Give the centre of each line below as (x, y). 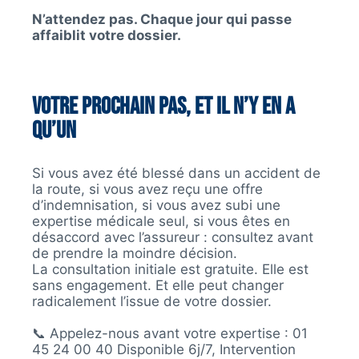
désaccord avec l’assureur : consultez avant (173, 237)
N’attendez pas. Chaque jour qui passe (162, 19)
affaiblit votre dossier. (107, 35)
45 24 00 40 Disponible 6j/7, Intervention (164, 349)
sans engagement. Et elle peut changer (158, 285)
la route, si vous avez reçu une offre (147, 189)
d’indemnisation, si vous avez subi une (156, 205)
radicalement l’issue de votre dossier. (152, 301)
